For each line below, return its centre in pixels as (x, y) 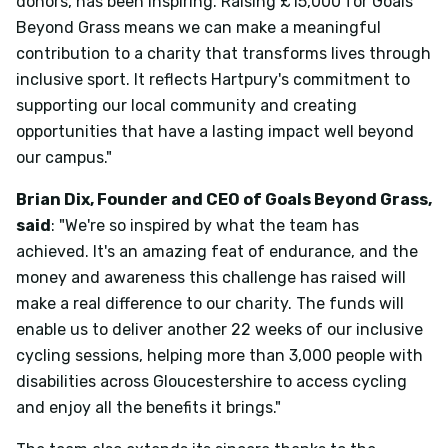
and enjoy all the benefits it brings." (148, 407)
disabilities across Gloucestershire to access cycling (211, 381)
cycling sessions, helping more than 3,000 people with (219, 355)
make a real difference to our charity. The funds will (210, 303)
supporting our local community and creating (186, 105)
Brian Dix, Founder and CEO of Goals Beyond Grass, (224, 199)
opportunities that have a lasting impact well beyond (215, 131)
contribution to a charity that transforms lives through (223, 53)
